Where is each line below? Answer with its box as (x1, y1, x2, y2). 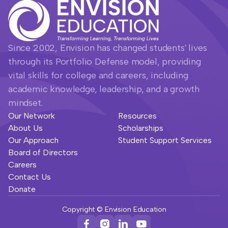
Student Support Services (118, 135, 212, 145)
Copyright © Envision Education (62, 205, 166, 214)
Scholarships (118, 123, 163, 133)
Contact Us (8, 172, 51, 182)
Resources (118, 110, 157, 121)
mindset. (8, 97, 43, 108)
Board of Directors (8, 147, 78, 157)
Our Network (8, 110, 55, 121)
